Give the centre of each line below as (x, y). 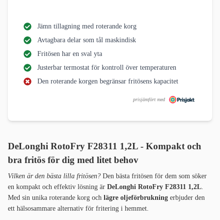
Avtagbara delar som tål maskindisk (87, 40)
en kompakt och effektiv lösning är (57, 187)
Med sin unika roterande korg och (55, 198)
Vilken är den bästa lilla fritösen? (55, 176)
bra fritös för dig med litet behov (73, 160)
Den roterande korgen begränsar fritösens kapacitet (108, 82)
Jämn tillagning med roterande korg (87, 27)
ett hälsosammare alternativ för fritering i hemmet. (78, 209)
